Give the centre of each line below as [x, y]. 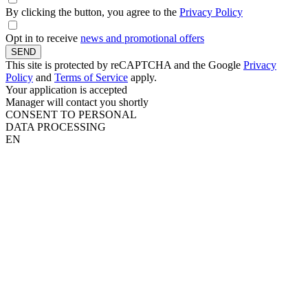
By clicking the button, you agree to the [92, 12]
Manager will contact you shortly [77, 102]
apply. [142, 78]
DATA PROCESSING [56, 127]
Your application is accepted [66, 90]
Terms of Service [91, 78]
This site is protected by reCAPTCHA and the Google [124, 65]
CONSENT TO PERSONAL [71, 115]
